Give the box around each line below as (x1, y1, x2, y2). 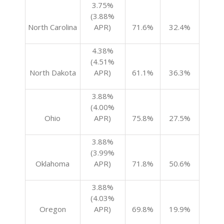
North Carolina (28, 22, 77, 32)
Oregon (39, 204, 66, 214)
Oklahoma (35, 158, 69, 168)
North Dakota (29, 67, 76, 77)
